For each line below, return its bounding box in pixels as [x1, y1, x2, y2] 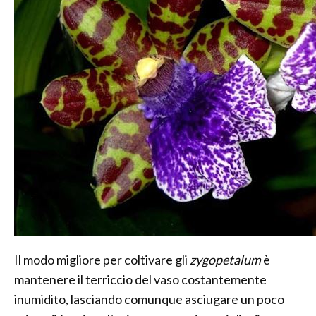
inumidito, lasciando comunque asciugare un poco [14, 291, 284, 308]
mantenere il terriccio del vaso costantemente [14, 272, 267, 288]
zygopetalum [190, 252, 261, 268]
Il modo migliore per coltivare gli [14, 252, 190, 268]
